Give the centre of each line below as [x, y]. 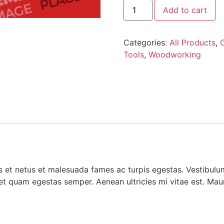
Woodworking [174, 54]
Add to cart [185, 10]
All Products [192, 42]
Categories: [146, 42]
